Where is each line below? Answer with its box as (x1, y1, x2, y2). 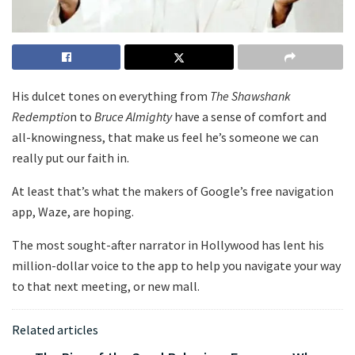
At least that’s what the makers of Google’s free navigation (12, 183, 334, 200)
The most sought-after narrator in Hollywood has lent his (12, 237, 324, 254)
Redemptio (12, 109, 70, 125)
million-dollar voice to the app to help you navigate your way (12, 258, 341, 274)
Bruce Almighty (94, 109, 172, 125)
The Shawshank (210, 88, 291, 105)
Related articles (12, 322, 98, 338)
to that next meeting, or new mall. (12, 278, 200, 295)
